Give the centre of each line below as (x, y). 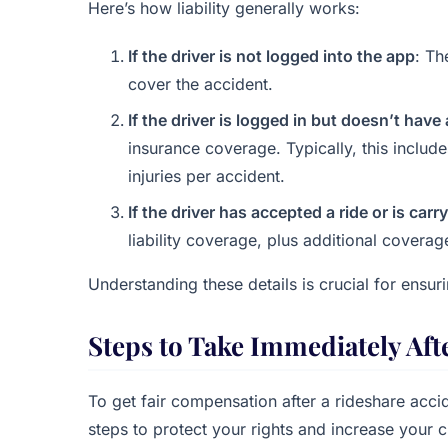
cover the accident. (200, 84)
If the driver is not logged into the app (271, 56)
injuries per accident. (206, 176)
